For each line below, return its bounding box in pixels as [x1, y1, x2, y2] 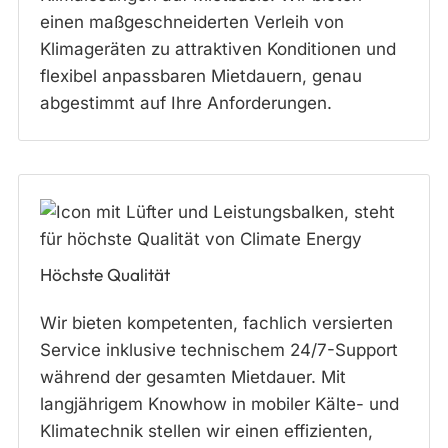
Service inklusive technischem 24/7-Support [40, 339, 398, 360]
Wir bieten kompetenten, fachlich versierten [40, 312, 393, 333]
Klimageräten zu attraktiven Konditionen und [40, 39, 396, 60]
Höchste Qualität [40, 263, 170, 286]
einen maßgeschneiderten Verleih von [40, 12, 344, 33]
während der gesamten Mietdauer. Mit [40, 366, 346, 387]
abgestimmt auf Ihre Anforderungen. [40, 93, 332, 114]
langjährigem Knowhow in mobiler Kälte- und [40, 393, 399, 414]
